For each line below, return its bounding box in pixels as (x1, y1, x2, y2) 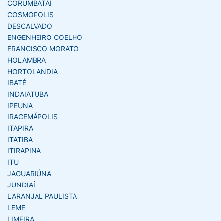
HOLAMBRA (7, 55, 46, 64)
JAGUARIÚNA (7, 169, 51, 178)
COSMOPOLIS (7, 10, 54, 19)
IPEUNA (7, 101, 33, 110)
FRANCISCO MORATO (7, 44, 79, 53)
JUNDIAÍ (7, 180, 35, 189)
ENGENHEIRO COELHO (7, 33, 82, 41)
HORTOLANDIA (7, 67, 58, 75)
